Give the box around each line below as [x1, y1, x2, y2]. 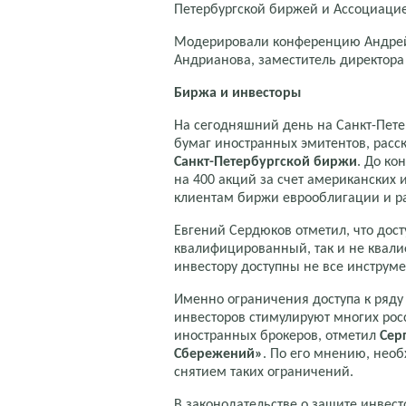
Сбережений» [174, 346, 263, 362]
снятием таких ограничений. [174, 364, 353, 380]
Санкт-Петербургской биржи [174, 154, 357, 169]
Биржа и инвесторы [174, 85, 301, 101]
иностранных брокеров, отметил [174, 328, 376, 343]
